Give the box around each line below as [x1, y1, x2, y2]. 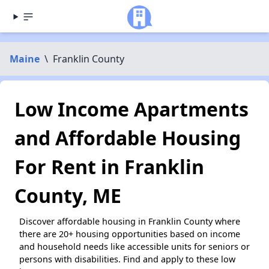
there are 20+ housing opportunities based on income [19, 228, 240, 240]
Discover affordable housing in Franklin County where [19, 216, 240, 227]
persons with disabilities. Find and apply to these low [19, 253, 235, 265]
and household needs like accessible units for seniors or [19, 241, 250, 252]
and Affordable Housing [14, 125, 241, 151]
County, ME [14, 183, 121, 208]
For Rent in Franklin [14, 154, 204, 180]
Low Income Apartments [14, 96, 249, 122]
